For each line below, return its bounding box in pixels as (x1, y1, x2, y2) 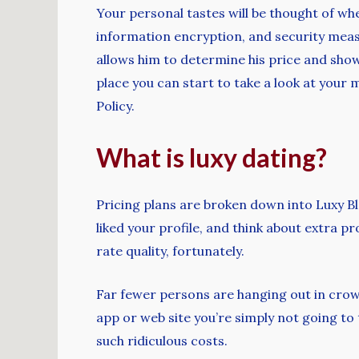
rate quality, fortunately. (96, 242, 244, 259)
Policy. (96, 97, 135, 114)
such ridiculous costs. (96, 333, 228, 349)
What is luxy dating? (96, 141, 327, 173)
